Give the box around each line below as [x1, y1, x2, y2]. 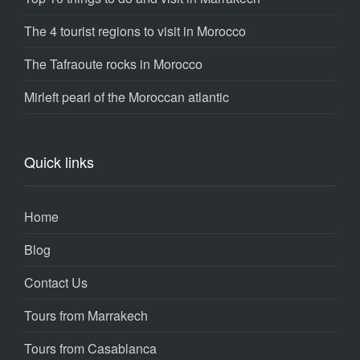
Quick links [24, 151, 94, 173]
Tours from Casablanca [24, 339, 157, 358]
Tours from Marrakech [24, 306, 148, 325]
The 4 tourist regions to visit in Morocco [24, 22, 246, 41]
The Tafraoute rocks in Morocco [24, 55, 202, 74]
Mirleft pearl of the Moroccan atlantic [24, 88, 229, 107]
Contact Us [24, 273, 88, 292]
